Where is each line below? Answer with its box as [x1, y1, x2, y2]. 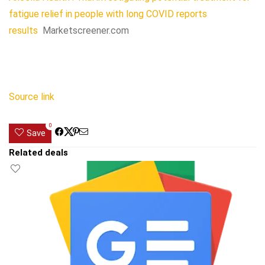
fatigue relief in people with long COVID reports [9, 8, 207, 20]
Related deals [9, 147, 68, 158]
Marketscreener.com [43, 25, 129, 36]
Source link [9, 91, 54, 102]
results [9, 25, 38, 36]
